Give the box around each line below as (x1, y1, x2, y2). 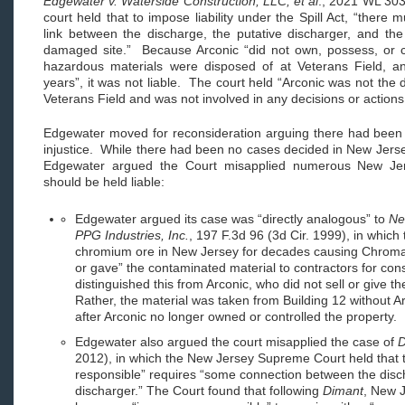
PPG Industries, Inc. (75, 228, 189, 242)
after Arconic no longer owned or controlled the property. (75, 309, 400, 324)
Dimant (323, 383, 363, 398)
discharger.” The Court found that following (75, 383, 323, 398)
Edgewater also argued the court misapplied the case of (75, 334, 398, 349)
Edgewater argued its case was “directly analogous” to (75, 212, 389, 226)
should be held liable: (43, 174, 165, 189)
